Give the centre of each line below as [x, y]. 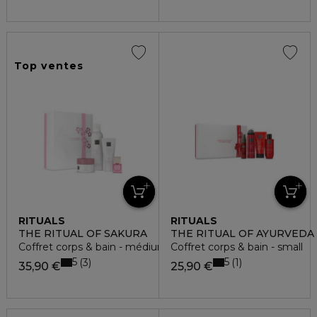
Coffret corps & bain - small [236, 247]
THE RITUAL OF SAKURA [83, 233]
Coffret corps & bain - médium [93, 247]
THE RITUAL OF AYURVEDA [242, 233]
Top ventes [49, 65]
